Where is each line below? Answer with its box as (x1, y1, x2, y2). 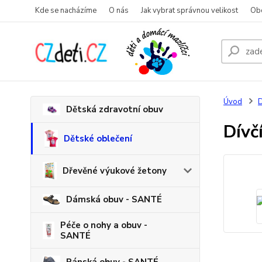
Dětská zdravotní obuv (66, 104, 163, 115)
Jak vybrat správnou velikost (141, 5, 238, 16)
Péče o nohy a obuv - (60, 219, 147, 231)
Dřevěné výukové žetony (63, 165, 167, 177)
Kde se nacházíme (35, 5, 96, 16)
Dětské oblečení (63, 133, 132, 144)
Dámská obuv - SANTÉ (66, 194, 162, 206)
